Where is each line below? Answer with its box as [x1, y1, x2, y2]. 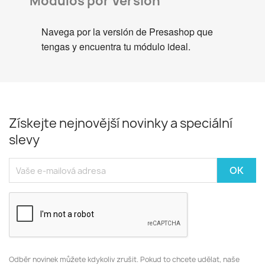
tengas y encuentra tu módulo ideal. [41, 40, 190, 54]
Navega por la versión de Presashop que [41, 25, 213, 39]
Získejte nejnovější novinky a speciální [9, 115, 232, 132]
